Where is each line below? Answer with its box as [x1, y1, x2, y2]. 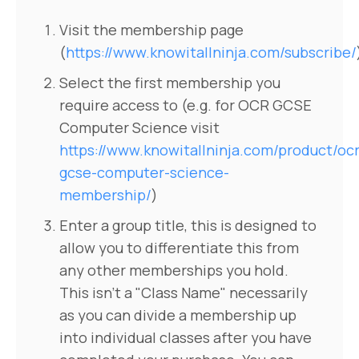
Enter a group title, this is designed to [59, 215, 317, 235]
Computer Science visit [59, 117, 220, 137]
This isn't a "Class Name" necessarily [59, 282, 308, 302]
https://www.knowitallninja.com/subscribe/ [66, 42, 357, 62]
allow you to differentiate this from [59, 237, 299, 257]
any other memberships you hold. [59, 260, 288, 280]
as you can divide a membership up [59, 305, 296, 325]
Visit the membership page [59, 19, 244, 39]
